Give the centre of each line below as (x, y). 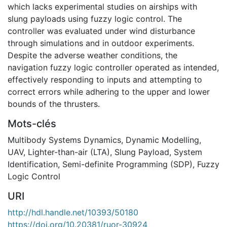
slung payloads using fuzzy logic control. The (95, 18)
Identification (33, 164)
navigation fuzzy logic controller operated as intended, (113, 67)
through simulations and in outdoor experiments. (101, 43)
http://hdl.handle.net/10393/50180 (73, 212)
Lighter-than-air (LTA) (69, 152)
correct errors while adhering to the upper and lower (109, 91)
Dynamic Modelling (162, 140)
